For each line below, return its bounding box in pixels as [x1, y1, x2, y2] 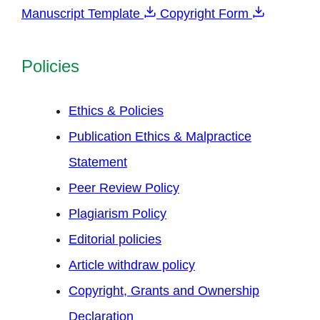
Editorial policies [69, 232, 161, 247]
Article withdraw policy [69, 258, 195, 273]
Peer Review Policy [69, 181, 179, 196]
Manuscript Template [21, 6, 144, 21]
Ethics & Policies [69, 104, 164, 119]
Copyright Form [160, 6, 252, 21]
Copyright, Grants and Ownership [69, 284, 259, 299]
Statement [69, 155, 127, 170]
